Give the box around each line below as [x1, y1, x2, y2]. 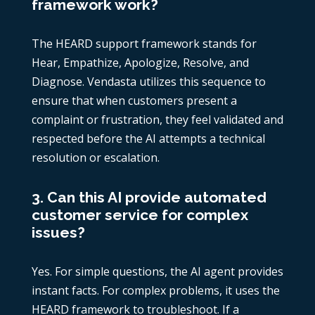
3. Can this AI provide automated [31, 188, 266, 207]
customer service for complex [31, 206, 248, 224]
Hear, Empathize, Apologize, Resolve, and [31, 55, 249, 71]
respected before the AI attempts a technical [31, 131, 265, 147]
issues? [31, 224, 85, 242]
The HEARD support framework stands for [31, 36, 257, 52]
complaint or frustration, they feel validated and [31, 112, 283, 128]
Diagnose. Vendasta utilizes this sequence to [31, 74, 266, 90]
